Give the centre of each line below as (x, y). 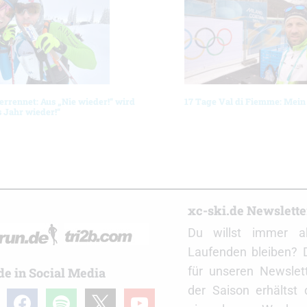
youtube (145, 297)
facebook (31, 297)
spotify (63, 297)
